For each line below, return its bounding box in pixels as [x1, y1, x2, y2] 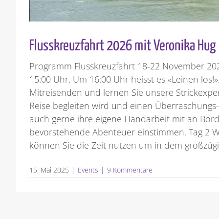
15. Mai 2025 [29, 165, 69, 175]
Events [78, 165, 99, 175]
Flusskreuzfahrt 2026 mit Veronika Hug [29, 39, 217, 54]
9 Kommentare [107, 165, 153, 175]
